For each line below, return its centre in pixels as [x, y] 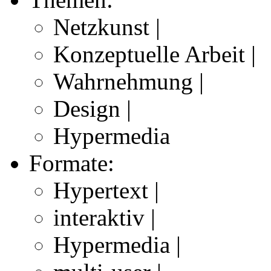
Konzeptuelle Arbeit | [155, 54]
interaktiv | [104, 218]
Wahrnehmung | [129, 82]
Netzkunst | [107, 27]
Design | [92, 109]
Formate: [72, 163]
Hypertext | [106, 191]
